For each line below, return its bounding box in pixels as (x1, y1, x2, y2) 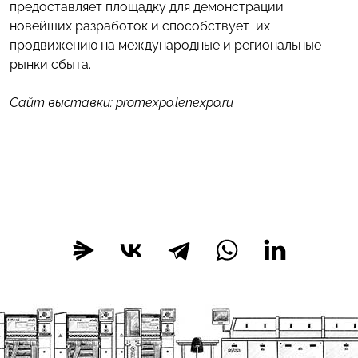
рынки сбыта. (10, 57, 91, 72)
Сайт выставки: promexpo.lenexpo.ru (10, 95, 233, 110)
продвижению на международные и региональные (10, 38, 321, 53)
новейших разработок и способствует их (10, 18, 270, 34)
